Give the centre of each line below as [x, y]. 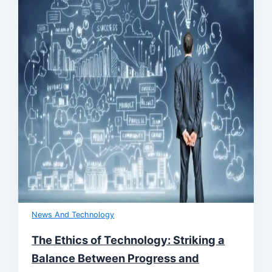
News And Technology [73, 215]
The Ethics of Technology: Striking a [128, 240]
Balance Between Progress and [116, 258]
